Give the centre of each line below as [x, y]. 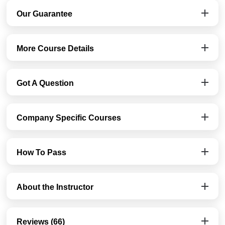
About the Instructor [55, 187]
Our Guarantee [45, 14]
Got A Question [45, 83]
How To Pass [42, 152]
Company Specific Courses [69, 118]
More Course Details [55, 48]
